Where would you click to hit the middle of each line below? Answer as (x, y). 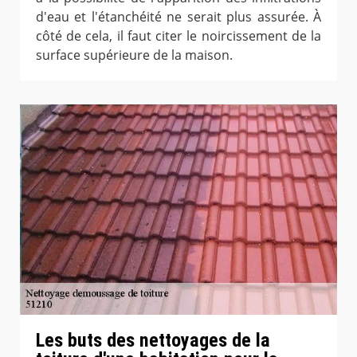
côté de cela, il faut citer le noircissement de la (178, 35)
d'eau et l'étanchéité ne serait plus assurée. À (178, 16)
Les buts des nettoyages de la (153, 340)
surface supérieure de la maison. (134, 55)
